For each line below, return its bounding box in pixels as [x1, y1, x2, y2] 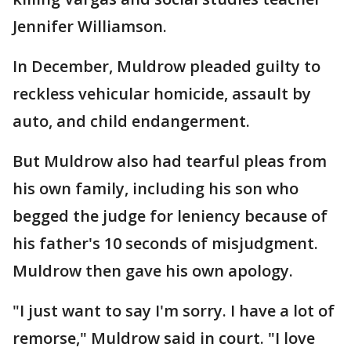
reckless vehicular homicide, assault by [13, 83, 311, 104]
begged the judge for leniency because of [13, 205, 327, 226]
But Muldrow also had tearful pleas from [13, 150, 327, 172]
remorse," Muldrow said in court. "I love [13, 327, 315, 349]
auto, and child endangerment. [13, 110, 250, 132]
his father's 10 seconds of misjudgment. [13, 233, 318, 254]
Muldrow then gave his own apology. [13, 260, 293, 281]
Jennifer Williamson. [13, 16, 167, 37]
